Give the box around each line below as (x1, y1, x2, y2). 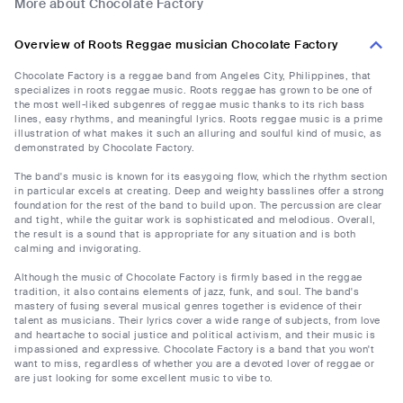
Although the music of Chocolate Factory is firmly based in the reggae (14, 271, 363, 284)
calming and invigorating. (14, 242, 142, 255)
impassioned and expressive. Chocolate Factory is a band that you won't (14, 343, 374, 356)
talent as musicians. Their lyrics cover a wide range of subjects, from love (14, 314, 381, 327)
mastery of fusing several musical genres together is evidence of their (14, 300, 362, 313)
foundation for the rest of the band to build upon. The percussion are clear (14, 199, 382, 212)
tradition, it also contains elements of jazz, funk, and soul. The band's (14, 285, 359, 299)
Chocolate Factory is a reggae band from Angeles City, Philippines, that (14, 69, 372, 83)
